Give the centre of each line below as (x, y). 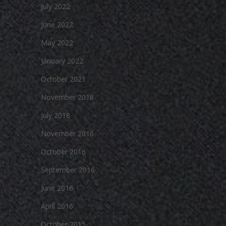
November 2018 (67, 97)
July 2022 (55, 6)
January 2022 (62, 61)
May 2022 (57, 43)
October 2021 (63, 79)
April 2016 (57, 206)
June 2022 (57, 24)
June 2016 (57, 188)
